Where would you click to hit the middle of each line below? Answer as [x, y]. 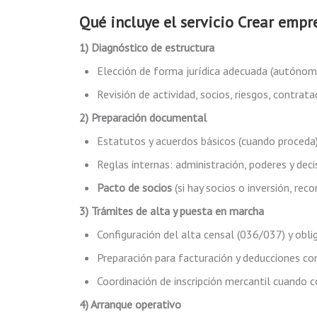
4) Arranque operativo [130, 304]
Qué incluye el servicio [158, 22]
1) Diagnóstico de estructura [147, 47]
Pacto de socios [134, 188]
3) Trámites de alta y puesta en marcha [172, 211]
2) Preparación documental [143, 117]
